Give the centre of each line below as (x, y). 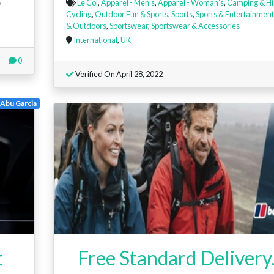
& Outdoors (86, 26)
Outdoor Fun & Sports (131, 14)
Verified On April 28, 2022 (118, 74)
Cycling (79, 14)
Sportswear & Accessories (195, 26)
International (95, 40)
